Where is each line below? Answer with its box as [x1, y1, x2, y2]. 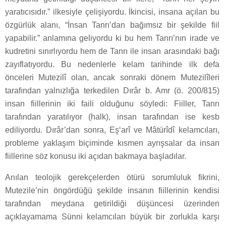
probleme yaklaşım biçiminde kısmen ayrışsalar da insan [5, 138, 219, 147]
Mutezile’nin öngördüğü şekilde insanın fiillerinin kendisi [5, 186, 219, 195]
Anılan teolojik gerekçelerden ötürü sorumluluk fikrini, [5, 173, 219, 182]
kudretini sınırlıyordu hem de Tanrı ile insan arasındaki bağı [5, 46, 219, 55]
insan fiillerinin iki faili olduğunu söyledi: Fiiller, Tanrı [5, 99, 219, 108]
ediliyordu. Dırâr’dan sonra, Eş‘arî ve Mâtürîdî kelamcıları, [5, 125, 219, 134]
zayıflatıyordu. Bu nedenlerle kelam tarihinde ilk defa [5, 60, 219, 69]
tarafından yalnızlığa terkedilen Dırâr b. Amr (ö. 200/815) [5, 86, 219, 95]
